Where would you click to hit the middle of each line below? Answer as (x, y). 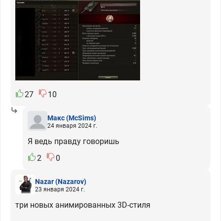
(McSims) (81, 118)
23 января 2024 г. (60, 189)
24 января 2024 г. (72, 126)
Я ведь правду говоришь (74, 141)
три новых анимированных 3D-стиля (83, 205)
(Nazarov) (71, 181)
